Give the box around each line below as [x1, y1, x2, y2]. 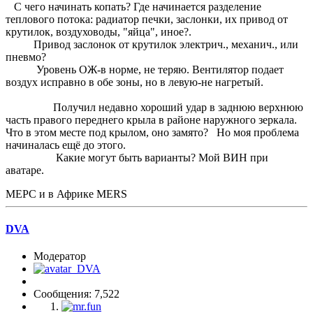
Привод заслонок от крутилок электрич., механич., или [6, 38, 298, 51]
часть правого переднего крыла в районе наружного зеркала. [6, 114, 297, 126]
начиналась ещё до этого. [6, 139, 126, 152]
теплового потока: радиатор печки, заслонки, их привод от [6, 13, 288, 26]
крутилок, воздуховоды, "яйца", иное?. [6, 26, 191, 38]
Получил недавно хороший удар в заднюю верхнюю [6, 101, 303, 114]
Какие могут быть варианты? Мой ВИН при [6, 152, 268, 164]
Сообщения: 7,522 [34, 287, 119, 300]
